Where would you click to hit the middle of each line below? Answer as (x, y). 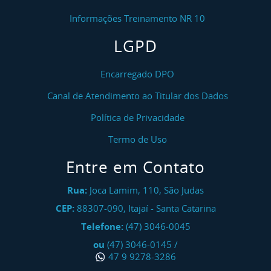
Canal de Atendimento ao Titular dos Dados (137, 96)
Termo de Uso (137, 139)
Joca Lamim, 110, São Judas (145, 190)
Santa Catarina (186, 208)
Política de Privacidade (137, 117)
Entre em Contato (135, 167)
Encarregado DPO (137, 74)
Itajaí (138, 208)
